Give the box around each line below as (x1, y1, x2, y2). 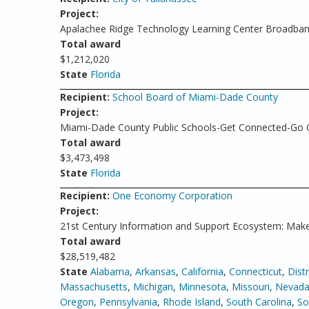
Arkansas (135, 265, 176, 278)
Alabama (90, 265, 130, 278)
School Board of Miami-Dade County (112, 90, 278, 103)
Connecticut (229, 265, 282, 278)
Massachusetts (60, 280, 128, 293)
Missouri (232, 280, 270, 293)
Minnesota (179, 280, 226, 293)
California (181, 265, 223, 278)
